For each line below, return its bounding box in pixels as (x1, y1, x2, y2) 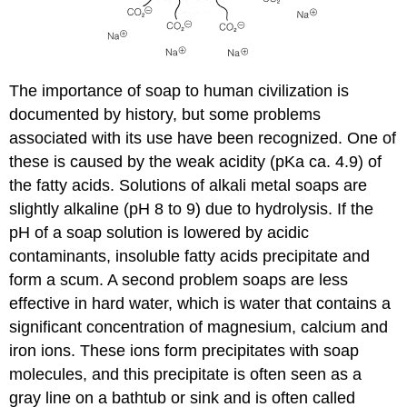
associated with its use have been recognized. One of (9, 129, 397, 148)
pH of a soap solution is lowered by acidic (9, 223, 310, 243)
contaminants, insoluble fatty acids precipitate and (9, 247, 371, 266)
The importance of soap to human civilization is (9, 82, 350, 101)
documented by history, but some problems (9, 105, 322, 124)
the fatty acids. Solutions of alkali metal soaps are (9, 176, 368, 195)
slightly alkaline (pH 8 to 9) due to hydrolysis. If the (9, 200, 374, 219)
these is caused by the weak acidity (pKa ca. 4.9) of (9, 153, 382, 172)
